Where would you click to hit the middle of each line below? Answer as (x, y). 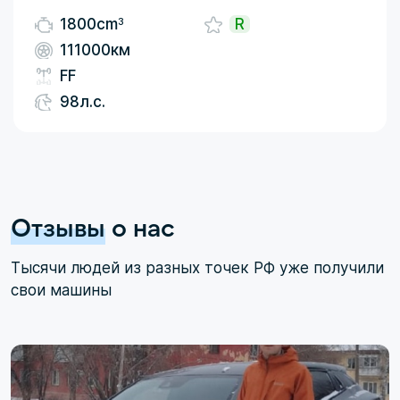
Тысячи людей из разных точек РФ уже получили (197, 268)
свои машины (61, 290)
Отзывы (58, 227)
